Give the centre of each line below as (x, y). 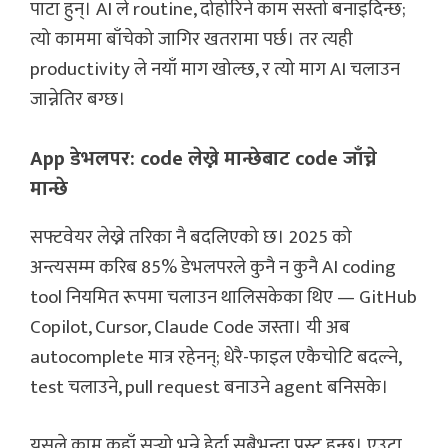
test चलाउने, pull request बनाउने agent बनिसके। (209, 387)
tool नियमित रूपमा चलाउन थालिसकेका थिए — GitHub (223, 297)
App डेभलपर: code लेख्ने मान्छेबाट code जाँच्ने (203, 158)
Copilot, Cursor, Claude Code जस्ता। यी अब (190, 327)
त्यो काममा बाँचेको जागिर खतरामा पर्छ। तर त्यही (191, 40)
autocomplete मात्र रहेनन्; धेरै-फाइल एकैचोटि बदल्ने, (215, 357)
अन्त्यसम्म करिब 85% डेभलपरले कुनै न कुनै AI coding (213, 267)
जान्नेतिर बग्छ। (78, 100)
